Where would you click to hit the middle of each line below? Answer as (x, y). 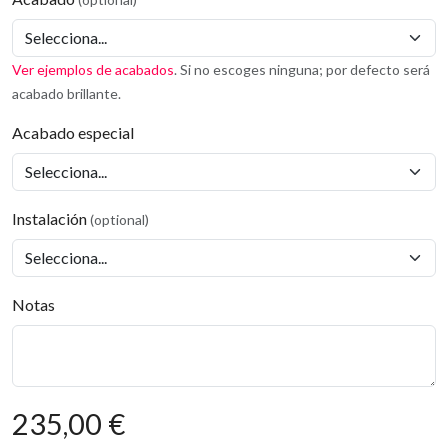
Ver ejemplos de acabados (93, 69)
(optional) (119, 219)
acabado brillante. (66, 93)
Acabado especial (73, 132)
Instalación (51, 218)
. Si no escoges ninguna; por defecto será (302, 69)
